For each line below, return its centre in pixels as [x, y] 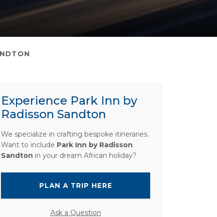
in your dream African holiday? [85, 155]
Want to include [29, 145]
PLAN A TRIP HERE [76, 186]
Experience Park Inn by [69, 101]
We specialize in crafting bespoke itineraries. [75, 134]
